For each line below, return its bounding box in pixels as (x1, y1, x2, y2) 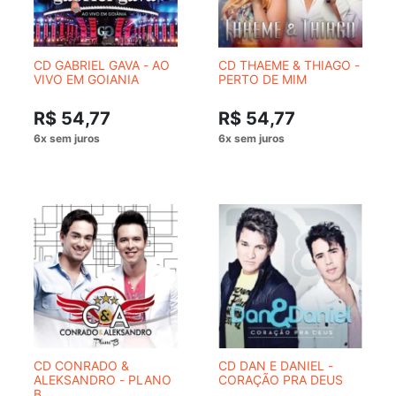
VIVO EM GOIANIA (34, 72, 139, 87)
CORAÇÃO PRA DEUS (218, 372, 343, 387)
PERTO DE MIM (218, 72, 307, 87)
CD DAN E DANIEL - (218, 358, 333, 373)
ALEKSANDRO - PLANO (34, 372, 171, 387)
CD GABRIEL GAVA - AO (34, 57, 170, 72)
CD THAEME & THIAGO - (218, 57, 360, 72)
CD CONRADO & (34, 358, 129, 373)
